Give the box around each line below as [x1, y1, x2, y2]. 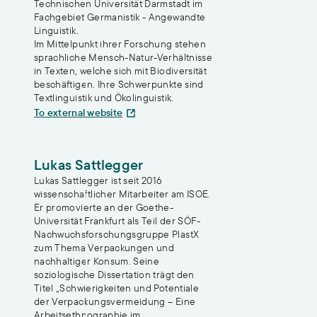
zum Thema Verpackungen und [34, 241, 175, 254]
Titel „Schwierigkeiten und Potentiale [34, 281, 199, 294]
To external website [34, 106, 123, 119]
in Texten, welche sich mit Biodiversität [34, 64, 207, 77]
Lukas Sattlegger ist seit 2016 [34, 173, 163, 187]
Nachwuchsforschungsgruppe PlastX [34, 227, 200, 241]
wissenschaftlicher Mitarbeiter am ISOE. [34, 187, 211, 200]
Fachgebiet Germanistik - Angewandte [34, 10, 206, 23]
